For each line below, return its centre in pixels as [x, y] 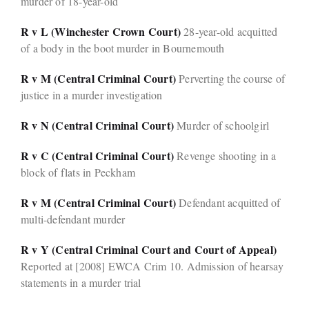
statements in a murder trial [81, 283]
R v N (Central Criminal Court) [97, 126]
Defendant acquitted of [228, 203]
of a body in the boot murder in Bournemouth [123, 48]
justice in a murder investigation [92, 95]
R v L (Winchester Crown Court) [101, 32]
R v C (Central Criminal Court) [97, 156]
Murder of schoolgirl [222, 126]
